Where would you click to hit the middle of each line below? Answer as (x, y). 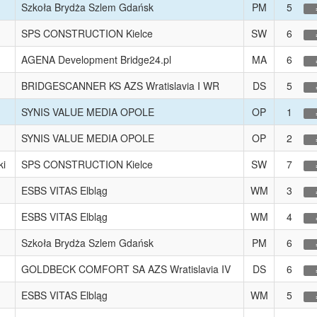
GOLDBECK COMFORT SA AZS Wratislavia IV (126, 269)
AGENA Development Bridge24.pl (96, 59)
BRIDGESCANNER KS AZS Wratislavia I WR (120, 86)
